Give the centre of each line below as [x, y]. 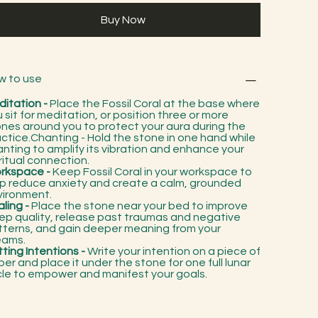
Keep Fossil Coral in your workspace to [152, 171]
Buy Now [123, 20]
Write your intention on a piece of [174, 251]
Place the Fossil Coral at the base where [155, 103]
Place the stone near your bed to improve [140, 205]
